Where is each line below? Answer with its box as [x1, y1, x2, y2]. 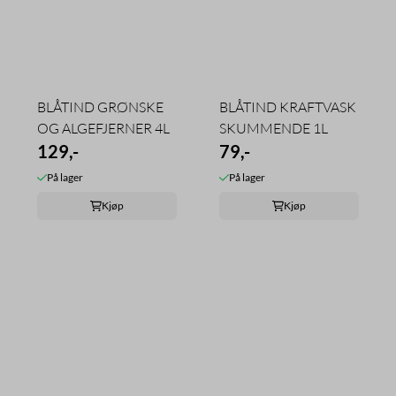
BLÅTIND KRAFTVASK [219, 97, 356, 116]
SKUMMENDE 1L [219, 118, 328, 137]
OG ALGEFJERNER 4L [37, 118, 170, 137]
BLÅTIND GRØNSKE [37, 97, 164, 116]
